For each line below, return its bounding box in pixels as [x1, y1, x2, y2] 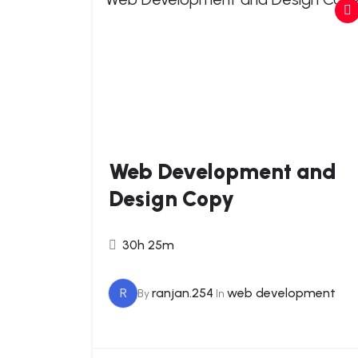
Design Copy [109, 185, 234, 212]
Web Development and [109, 157, 336, 185]
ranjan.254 [152, 285, 213, 301]
